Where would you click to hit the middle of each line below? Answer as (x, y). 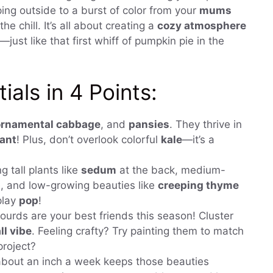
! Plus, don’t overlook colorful (89, 140)
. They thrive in (206, 125)
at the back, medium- (171, 170)
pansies (149, 125)
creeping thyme (198, 186)
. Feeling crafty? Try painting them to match (138, 231)
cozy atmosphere (202, 25)
